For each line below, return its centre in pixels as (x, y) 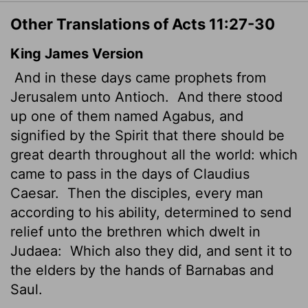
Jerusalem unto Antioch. (92, 97)
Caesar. (37, 193)
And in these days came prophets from (138, 77)
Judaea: (38, 251)
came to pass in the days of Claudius (130, 174)
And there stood (228, 97)
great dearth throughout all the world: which (154, 154)
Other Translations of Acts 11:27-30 (143, 24)
